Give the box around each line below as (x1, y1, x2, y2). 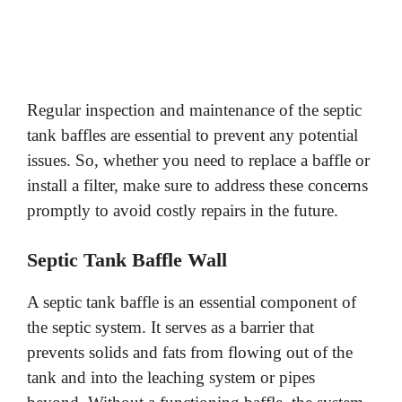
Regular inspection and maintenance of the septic (27, 100, 362, 119)
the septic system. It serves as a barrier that (27, 318, 314, 337)
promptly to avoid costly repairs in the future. (27, 200, 338, 220)
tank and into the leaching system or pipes (27, 368, 315, 388)
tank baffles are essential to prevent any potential (27, 125, 358, 144)
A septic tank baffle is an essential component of (27, 293, 356, 312)
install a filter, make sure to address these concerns (27, 175, 368, 195)
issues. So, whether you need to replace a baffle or (27, 150, 370, 170)
